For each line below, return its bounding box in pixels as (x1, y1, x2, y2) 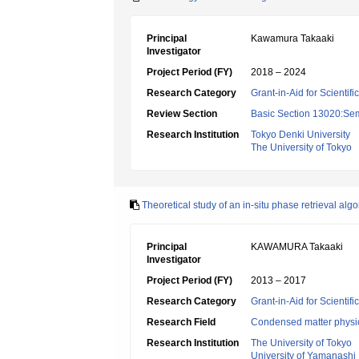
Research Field (147, 317, 216, 328)
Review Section (147, 108, 217, 119)
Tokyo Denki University (251, 129, 350, 140)
